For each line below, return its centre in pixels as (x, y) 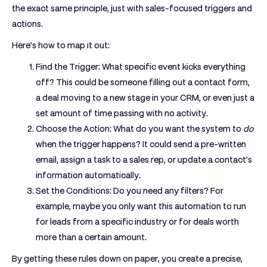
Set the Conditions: (74, 191)
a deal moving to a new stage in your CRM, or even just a (145, 98)
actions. (27, 24)
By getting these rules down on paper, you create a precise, (127, 259)
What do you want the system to (177, 129)
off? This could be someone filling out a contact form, (143, 82)
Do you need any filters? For (167, 191)
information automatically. (88, 175)
